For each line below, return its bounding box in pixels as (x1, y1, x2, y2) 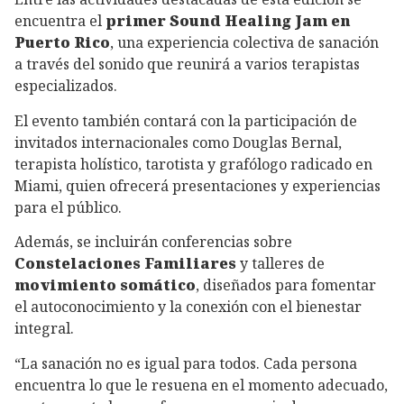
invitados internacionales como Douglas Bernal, (14, 132, 342, 152)
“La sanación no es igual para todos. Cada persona (14, 353, 357, 374)
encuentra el (14, 10, 106, 31)
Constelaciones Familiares (14, 253, 236, 274)
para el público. (14, 197, 122, 217)
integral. (14, 318, 74, 339)
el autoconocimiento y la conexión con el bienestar (14, 297, 362, 317)
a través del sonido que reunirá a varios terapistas (14, 53, 360, 74)
